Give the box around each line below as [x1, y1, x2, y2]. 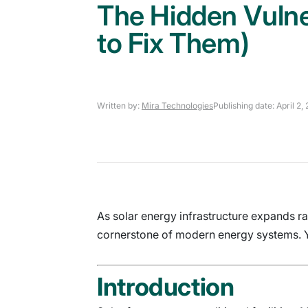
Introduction [97, 271, 234, 302]
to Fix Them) [97, 25, 250, 60]
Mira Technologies [142, 100, 213, 111]
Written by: [97, 100, 142, 111]
